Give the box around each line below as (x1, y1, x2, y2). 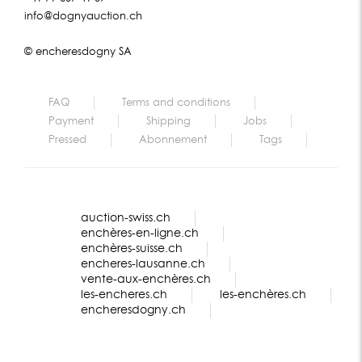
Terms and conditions (122, 97, 230, 108)
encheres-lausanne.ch (81, 258, 205, 270)
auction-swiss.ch (81, 212, 170, 224)
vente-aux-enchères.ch (81, 273, 211, 285)
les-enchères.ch (220, 288, 306, 301)
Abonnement (139, 134, 207, 145)
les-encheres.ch (81, 288, 167, 301)
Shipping (146, 116, 191, 127)
